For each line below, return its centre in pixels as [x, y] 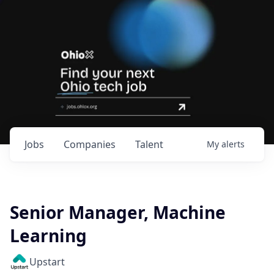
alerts [233, 144]
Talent [149, 144]
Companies [90, 144]
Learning [48, 235]
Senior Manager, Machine [118, 212]
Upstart [47, 262]
